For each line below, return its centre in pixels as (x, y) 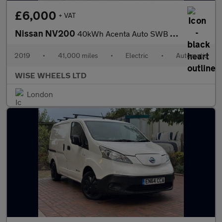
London (40, 94)
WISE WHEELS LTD (51, 75)
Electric (137, 55)
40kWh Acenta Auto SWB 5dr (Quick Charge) (124, 33)
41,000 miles (78, 55)
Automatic (192, 55)
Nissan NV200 (46, 33)
